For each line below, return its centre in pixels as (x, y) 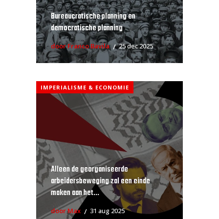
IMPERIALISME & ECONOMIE (85, 87)
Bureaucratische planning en (93, 16)
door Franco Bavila (80, 46)
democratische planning (87, 28)
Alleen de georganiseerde (89, 169)
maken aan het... (75, 193)
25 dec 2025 (136, 46)
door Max (66, 211)
